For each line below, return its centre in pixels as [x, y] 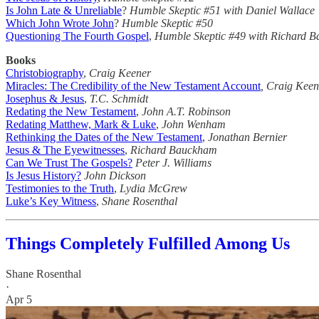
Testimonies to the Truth [60, 188]
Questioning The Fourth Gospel [77, 36]
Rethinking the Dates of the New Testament [104, 137]
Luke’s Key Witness [51, 201]
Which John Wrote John [60, 23]
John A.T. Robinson [186, 111]
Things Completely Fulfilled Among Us [148, 244]
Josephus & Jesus [45, 98]
